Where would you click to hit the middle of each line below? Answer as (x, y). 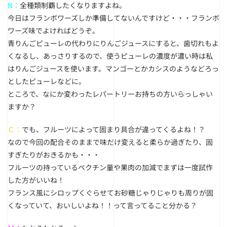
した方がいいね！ (36, 180)
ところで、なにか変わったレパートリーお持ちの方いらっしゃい (110, 94)
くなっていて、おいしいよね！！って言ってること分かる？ (102, 205)
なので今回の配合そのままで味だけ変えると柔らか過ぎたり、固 (110, 142)
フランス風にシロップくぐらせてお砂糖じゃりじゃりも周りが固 (110, 193)
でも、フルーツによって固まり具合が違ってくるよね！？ (113, 129)
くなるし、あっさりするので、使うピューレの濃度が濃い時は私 (110, 56)
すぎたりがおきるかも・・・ (54, 155)
